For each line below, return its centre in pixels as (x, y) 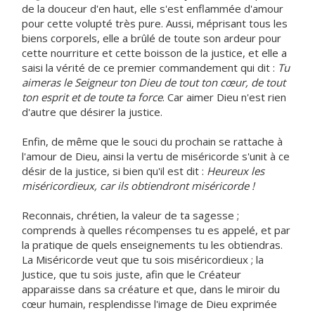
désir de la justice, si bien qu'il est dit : (114, 171)
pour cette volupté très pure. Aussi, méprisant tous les (155, 23)
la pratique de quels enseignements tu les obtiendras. (152, 245)
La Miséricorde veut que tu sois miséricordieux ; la (143, 259)
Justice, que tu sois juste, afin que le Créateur (131, 274)
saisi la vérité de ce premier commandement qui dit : (150, 67)
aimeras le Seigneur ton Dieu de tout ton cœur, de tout (154, 82)
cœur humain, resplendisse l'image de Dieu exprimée (149, 304)
